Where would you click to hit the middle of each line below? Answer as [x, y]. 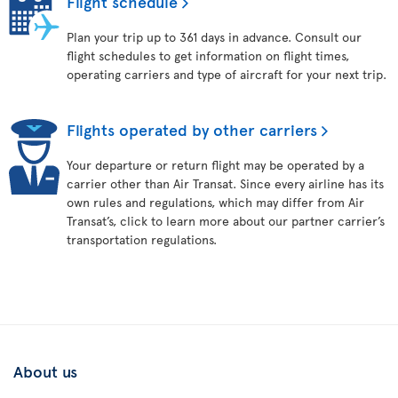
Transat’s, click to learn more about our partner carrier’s [226, 221]
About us [45, 371]
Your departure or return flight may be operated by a [215, 165]
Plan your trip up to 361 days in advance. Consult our [214, 37]
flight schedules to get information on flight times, [208, 56]
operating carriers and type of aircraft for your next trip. [227, 74]
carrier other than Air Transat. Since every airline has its [225, 183]
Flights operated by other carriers [192, 129]
